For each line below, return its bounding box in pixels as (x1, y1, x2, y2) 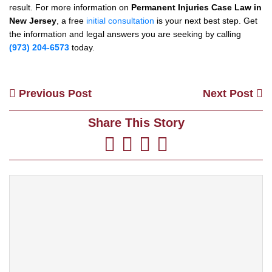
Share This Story (87, 115, 185, 129)
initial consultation (86, 15, 154, 25)
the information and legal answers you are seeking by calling (9, 29, 241, 39)
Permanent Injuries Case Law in (131, 2, 262, 12)
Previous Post (16, 87, 92, 100)
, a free (56, 15, 86, 25)
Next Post (203, 87, 256, 100)
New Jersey (9, 15, 56, 25)
